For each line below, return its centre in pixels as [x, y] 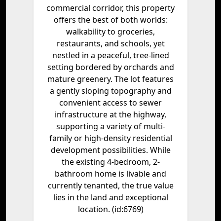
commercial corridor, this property [110, 8]
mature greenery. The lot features [110, 79]
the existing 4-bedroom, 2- [110, 162]
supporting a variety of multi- [110, 126]
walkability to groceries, [110, 31]
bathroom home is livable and [110, 173]
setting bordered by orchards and [110, 67]
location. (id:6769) [110, 209]
